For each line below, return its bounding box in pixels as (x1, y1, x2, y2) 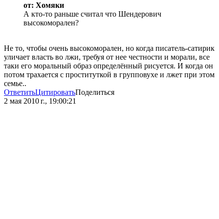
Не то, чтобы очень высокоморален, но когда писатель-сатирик (4, 44, 215, 53)
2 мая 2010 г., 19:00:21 (4, 97, 76, 106)
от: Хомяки (23, 1, 64, 10)
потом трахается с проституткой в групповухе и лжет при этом (4, 70, 215, 79)
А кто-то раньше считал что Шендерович (23, 10, 161, 19)
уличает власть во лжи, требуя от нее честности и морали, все (4, 53, 210, 62)
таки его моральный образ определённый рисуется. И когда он (4, 62, 213, 70)
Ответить (4, 88, 35, 97)
